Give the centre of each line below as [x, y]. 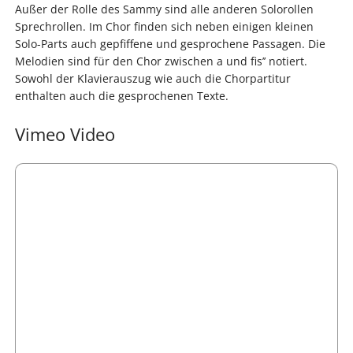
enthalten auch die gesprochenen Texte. [121, 96]
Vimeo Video [65, 134]
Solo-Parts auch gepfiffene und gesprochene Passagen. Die [170, 44]
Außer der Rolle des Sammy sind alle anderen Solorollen [164, 9]
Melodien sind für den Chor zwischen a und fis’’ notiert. [161, 61]
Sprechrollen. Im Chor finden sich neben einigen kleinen [164, 27]
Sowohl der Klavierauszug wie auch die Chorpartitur [152, 79]
